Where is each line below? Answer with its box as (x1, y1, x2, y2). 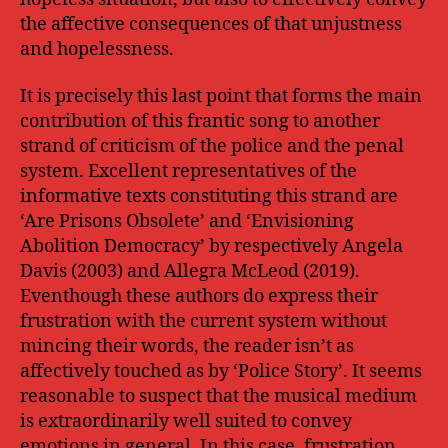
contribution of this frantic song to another (20, 110, 380, 133)
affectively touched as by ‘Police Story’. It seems (20, 360, 422, 383)
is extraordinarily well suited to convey (20, 410, 352, 433)
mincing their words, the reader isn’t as (20, 335, 354, 358)
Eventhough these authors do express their (20, 285, 378, 308)
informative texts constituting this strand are (20, 185, 398, 208)
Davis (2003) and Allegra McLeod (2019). (20, 260, 360, 283)
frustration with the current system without (20, 310, 387, 333)
